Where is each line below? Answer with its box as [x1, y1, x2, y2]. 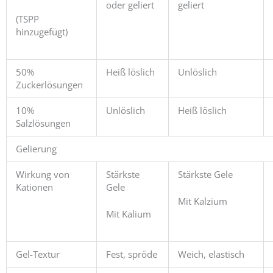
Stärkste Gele [177, 168, 233, 181]
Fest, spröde [105, 248, 157, 261]
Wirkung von [15, 168, 69, 181]
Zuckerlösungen [15, 79, 83, 91]
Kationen [15, 181, 53, 194]
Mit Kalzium [177, 195, 227, 208]
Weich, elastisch [177, 248, 244, 261]
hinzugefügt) [15, 26, 68, 38]
